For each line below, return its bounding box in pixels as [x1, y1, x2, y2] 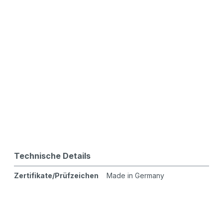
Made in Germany [106, 171, 164, 180]
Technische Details [13, 151, 91, 161]
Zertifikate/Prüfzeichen [13, 171, 99, 180]
